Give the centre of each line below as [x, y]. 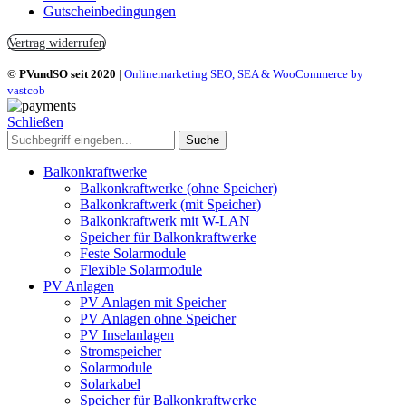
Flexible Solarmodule [141, 269]
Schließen [35, 121]
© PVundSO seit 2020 [62, 73]
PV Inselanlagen [127, 334]
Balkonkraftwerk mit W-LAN [165, 220]
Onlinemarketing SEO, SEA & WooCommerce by [244, 73]
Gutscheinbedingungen [110, 11]
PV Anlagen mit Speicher [153, 302]
